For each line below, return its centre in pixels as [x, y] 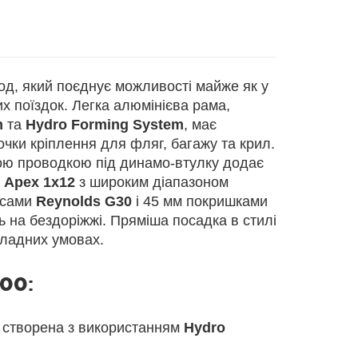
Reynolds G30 [84, 201]
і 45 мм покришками [199, 201]
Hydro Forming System [104, 124]
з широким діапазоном [151, 182]
